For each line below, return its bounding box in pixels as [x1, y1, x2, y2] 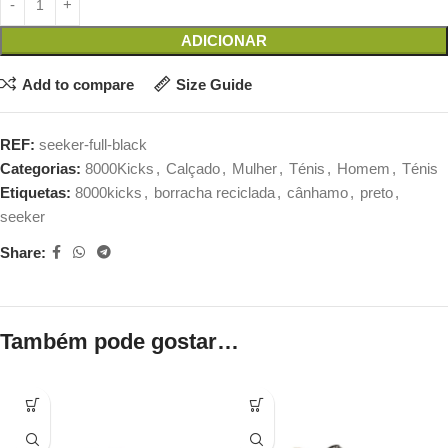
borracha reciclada [154, 184, 275, 202]
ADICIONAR [181, 32, 267, 50]
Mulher [232, 160, 277, 178]
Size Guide [175, 75, 252, 93]
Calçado [166, 160, 220, 178]
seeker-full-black [39, 136, 147, 154]
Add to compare [21, 75, 134, 93]
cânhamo [287, 184, 348, 202]
